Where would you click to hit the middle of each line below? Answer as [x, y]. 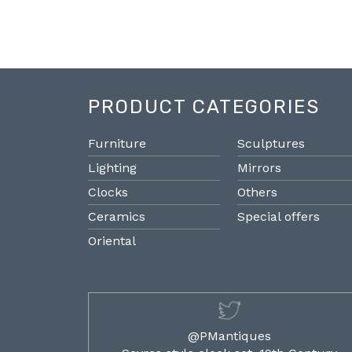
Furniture [117, 144]
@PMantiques [229, 336]
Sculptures [271, 144]
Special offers [278, 217]
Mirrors [259, 168]
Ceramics [117, 217]
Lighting [112, 168]
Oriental [112, 241]
